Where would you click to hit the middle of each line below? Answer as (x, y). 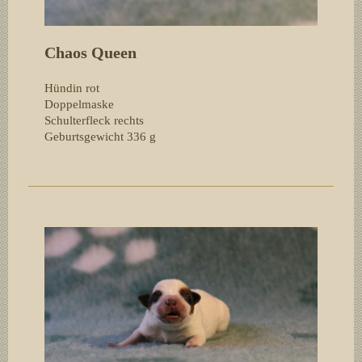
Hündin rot (72, 88)
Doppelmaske (79, 104)
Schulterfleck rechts (94, 120)
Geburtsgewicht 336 (95, 136)
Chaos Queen (90, 52)
